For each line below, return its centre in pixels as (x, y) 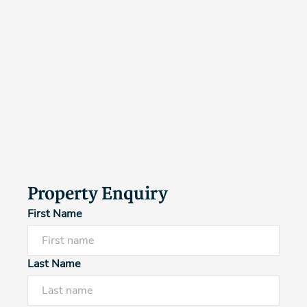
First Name (55, 213)
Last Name (54, 263)
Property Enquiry (98, 193)
